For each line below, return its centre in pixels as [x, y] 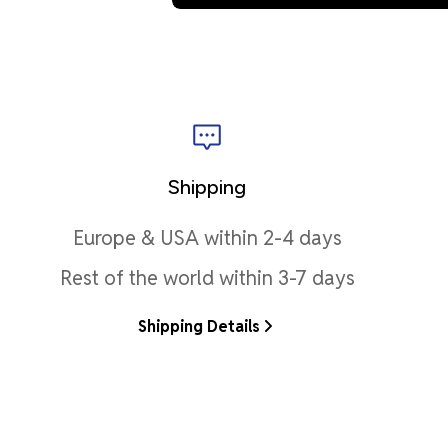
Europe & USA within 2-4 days [207, 237]
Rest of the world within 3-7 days [207, 277]
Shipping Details [199, 326]
